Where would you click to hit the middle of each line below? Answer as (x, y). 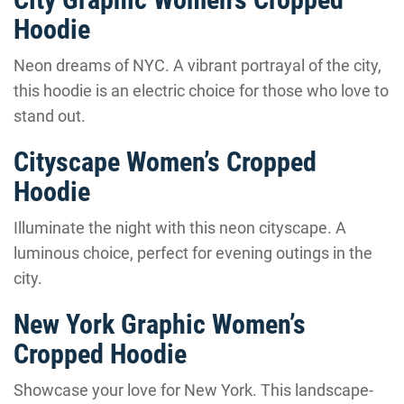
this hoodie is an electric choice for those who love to (201, 91)
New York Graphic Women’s (160, 324)
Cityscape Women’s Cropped (165, 162)
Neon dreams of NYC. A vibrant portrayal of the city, (197, 65)
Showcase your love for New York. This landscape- (193, 390)
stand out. (50, 116)
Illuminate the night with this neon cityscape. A (180, 228)
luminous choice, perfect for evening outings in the (193, 253)
